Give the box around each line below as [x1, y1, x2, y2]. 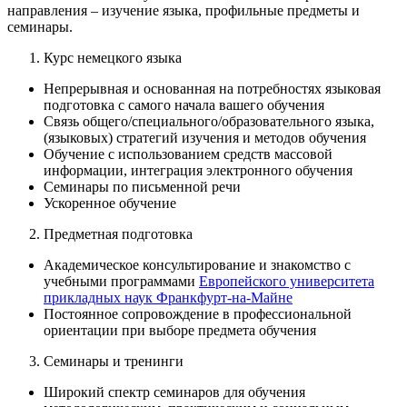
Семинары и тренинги [44, 353, 184, 370]
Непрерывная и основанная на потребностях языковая [44, 81, 381, 97]
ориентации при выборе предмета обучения [44, 323, 316, 339]
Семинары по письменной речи [44, 179, 241, 195]
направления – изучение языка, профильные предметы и [7, 3, 360, 19]
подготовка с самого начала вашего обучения [44, 97, 324, 114]
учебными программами [44, 273, 199, 290]
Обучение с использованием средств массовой [44, 146, 333, 163]
